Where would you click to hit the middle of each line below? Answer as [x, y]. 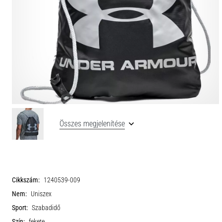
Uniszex [41, 194]
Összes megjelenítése [92, 123]
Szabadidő [46, 208]
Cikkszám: [26, 180]
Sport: [20, 208]
